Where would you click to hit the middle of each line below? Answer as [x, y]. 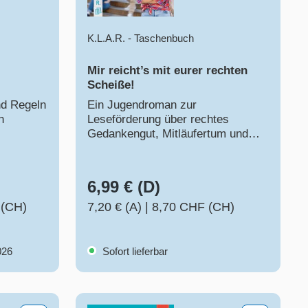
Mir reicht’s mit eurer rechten [167, 71]
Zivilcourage [119, 148]
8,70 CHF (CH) [193, 207]
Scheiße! [111, 85]
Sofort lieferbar [134, 252]
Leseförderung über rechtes [158, 120]
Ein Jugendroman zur [142, 105]
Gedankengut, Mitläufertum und [168, 134]
